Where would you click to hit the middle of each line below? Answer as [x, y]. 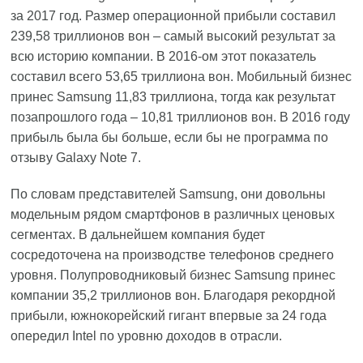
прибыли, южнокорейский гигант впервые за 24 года [169, 316]
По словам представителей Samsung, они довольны [169, 194]
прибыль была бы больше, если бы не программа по [170, 137]
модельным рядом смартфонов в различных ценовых [173, 214]
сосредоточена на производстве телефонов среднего [173, 255]
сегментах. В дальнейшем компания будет [138, 235]
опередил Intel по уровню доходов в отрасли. [147, 336]
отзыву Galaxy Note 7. [76, 158]
